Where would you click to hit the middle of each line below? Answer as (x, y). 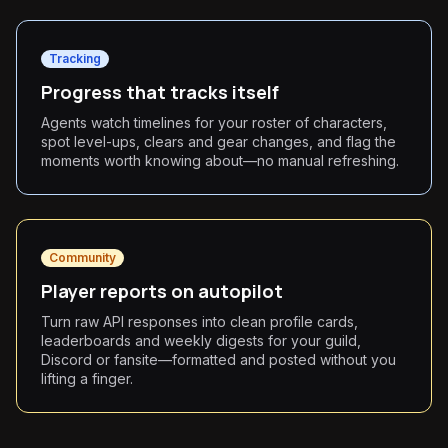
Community (82, 257)
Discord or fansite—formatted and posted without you (218, 359)
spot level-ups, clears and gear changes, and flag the (218, 141)
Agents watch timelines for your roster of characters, (214, 122)
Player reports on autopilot (162, 291)
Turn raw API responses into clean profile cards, (199, 321)
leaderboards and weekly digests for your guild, (201, 340)
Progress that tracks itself (160, 92)
